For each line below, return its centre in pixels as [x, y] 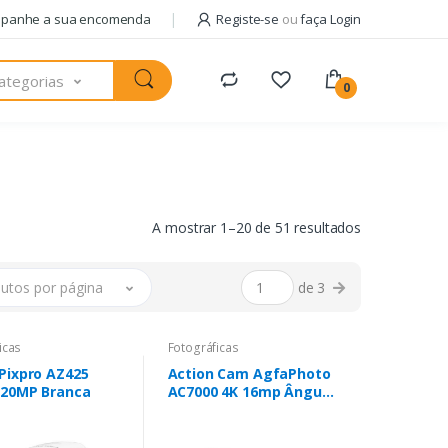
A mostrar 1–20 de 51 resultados [256, 228]
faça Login [329, 19]
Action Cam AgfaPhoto [249, 374]
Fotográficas [203, 348]
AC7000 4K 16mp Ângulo [251, 392]
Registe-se [249, 19]
